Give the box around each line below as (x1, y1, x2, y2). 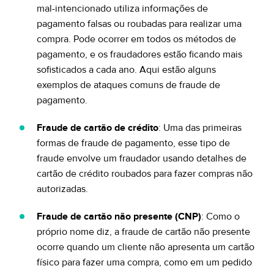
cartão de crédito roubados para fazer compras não (37, 168, 253, 180)
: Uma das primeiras (158, 122, 242, 134)
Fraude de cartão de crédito (37, 122, 158, 134)
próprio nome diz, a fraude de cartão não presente (37, 226, 250, 238)
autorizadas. (37, 183, 88, 195)
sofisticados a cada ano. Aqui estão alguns (37, 64, 216, 76)
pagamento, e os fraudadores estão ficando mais (37, 48, 242, 61)
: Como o (201, 210, 240, 223)
